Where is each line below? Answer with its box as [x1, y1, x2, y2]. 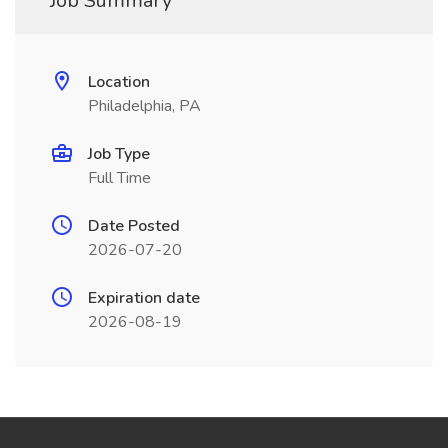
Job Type [88, 143, 150, 165]
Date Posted [88, 215, 180, 237]
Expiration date [88, 287, 200, 309]
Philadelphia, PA [88, 95, 201, 117]
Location [88, 71, 150, 93]
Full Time [88, 167, 151, 189]
